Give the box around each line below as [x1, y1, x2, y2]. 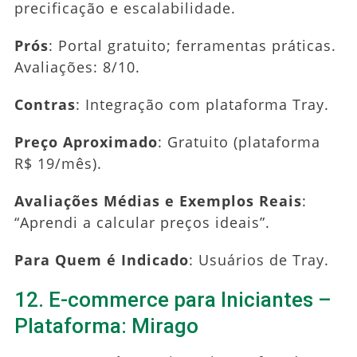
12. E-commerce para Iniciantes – [14, 287, 331, 312]
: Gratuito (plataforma [157, 131, 320, 151]
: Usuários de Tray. [188, 249, 329, 269]
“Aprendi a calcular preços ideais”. [14, 212, 270, 232]
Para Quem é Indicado [14, 249, 189, 269]
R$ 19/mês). [14, 153, 102, 173]
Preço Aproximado [14, 131, 158, 151]
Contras [14, 94, 76, 114]
